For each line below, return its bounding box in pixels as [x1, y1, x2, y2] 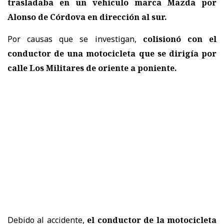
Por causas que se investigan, [7, 33, 143, 44]
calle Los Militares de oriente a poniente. [7, 62, 177, 73]
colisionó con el [142, 33, 217, 44]
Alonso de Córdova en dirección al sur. [7, 11, 167, 22]
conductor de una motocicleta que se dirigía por [7, 47, 216, 59]
